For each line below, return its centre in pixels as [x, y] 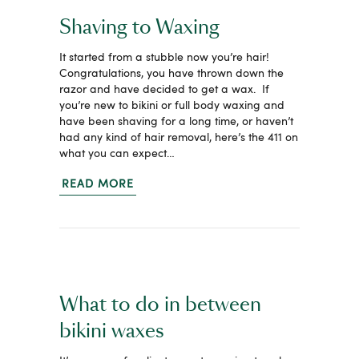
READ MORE [98, 184]
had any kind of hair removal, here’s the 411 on [179, 137]
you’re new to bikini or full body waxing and [172, 105]
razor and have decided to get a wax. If [164, 89]
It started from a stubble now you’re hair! [166, 57]
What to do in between [160, 305]
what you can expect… [117, 153]
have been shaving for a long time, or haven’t [176, 121]
